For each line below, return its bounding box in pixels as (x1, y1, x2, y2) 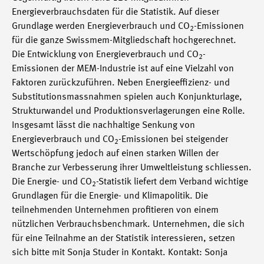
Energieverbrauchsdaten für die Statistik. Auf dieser (12, 8, 219, 17)
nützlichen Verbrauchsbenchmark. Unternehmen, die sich (12, 220, 245, 229)
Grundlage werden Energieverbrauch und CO (12, 22, 190, 31)
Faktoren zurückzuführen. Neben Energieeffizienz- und (12, 78, 230, 88)
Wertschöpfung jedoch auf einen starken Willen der (12, 149, 219, 159)
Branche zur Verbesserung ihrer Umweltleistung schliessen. (12, 163, 252, 173)
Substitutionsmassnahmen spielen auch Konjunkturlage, (12, 93, 242, 102)
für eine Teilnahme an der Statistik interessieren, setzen (12, 234, 235, 243)
